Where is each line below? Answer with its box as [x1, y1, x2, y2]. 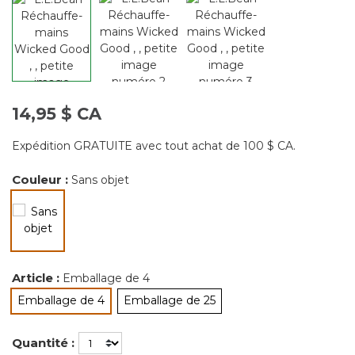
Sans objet [71, 172, 129, 187]
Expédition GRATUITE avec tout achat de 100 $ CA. [12, 138, 296, 153]
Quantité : [12, 334, 74, 350]
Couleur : [12, 171, 71, 187]
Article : [12, 269, 63, 285]
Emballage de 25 [124, 292, 216, 307]
